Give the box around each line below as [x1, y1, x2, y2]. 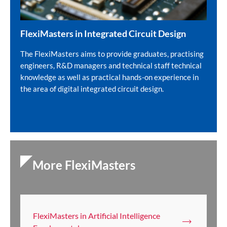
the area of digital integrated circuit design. [20, 84, 164, 94]
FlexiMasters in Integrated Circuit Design [20, 28, 186, 40]
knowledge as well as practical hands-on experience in [20, 72, 199, 82]
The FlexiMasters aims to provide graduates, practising [20, 49, 204, 59]
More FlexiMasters [32, 158, 135, 173]
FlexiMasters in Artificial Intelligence [33, 211, 160, 221]
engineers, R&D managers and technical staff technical [20, 61, 202, 70]
